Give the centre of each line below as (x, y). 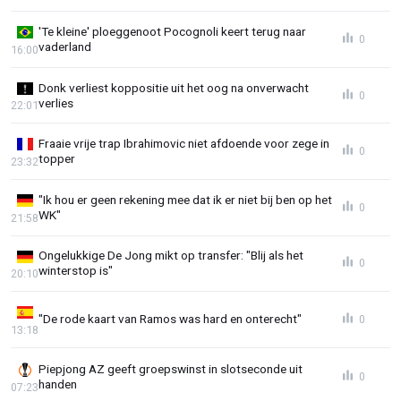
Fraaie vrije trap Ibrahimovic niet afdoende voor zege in (184, 144)
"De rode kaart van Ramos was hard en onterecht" (170, 319)
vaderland (65, 47)
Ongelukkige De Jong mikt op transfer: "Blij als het (171, 256)
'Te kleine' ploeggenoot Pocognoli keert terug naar (172, 31)
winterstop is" (76, 271)
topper (57, 159)
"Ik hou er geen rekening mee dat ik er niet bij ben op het (185, 199)
